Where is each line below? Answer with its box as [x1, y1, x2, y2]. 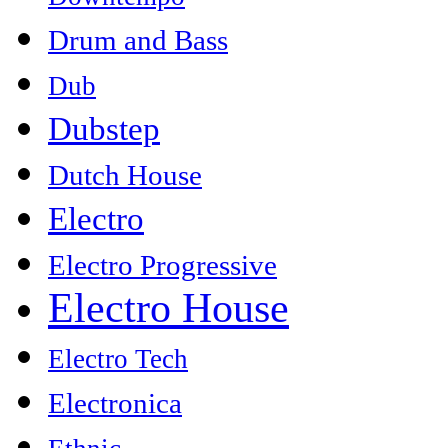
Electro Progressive [48, 249, 277, 282]
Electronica [48, 387, 182, 420]
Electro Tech [48, 344, 188, 375]
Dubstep [48, 110, 160, 148]
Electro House [48, 285, 289, 332]
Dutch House [48, 159, 202, 192]
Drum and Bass [48, 24, 228, 57]
